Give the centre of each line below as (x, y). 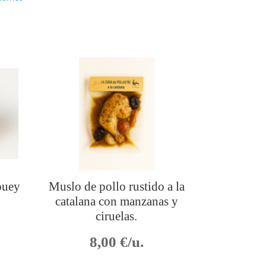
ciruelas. (117, 216)
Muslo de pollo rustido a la (116, 187)
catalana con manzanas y (116, 202)
